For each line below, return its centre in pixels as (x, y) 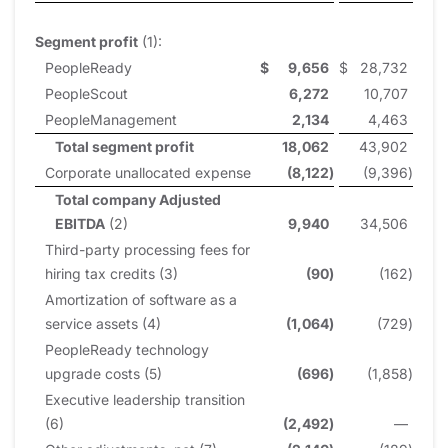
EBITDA (80, 223)
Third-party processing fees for (147, 249)
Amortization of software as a (141, 299)
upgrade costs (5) (103, 373)
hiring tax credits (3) (111, 273)
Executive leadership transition (145, 399)
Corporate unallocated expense (148, 172)
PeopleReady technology (127, 349)
